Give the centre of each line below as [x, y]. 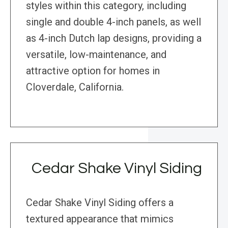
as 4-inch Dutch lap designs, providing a [114, 38]
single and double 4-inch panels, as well [113, 22]
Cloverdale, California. [75, 87]
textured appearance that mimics [100, 219]
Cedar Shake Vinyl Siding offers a [100, 203]
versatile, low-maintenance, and [96, 55]
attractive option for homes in [93, 71]
